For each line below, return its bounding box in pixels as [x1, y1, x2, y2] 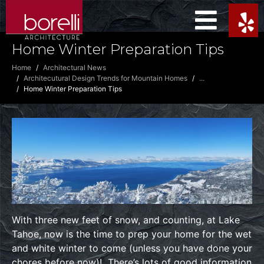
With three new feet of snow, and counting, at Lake [12, 213, 240, 226]
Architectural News [43, 63, 106, 72]
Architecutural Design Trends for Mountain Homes [24, 74, 187, 83]
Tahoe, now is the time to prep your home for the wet [12, 227, 252, 240]
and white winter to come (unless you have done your [12, 242, 252, 254]
